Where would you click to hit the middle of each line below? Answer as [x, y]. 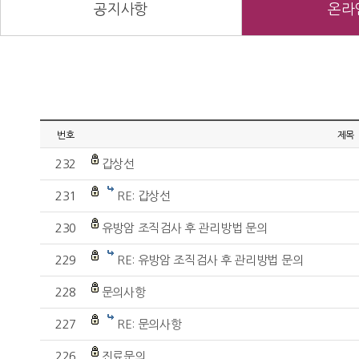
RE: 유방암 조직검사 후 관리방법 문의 [210, 260]
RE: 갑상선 [143, 196]
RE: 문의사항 [149, 324]
